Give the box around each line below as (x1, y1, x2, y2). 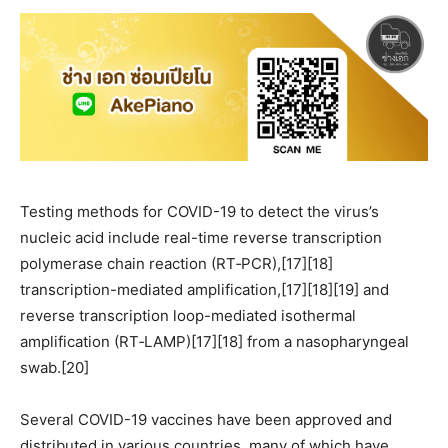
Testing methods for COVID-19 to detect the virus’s (20, 202, 379, 222)
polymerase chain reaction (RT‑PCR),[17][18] (20, 254, 333, 274)
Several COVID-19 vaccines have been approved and (20, 410, 392, 430)
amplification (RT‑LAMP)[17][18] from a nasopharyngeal (20, 332, 409, 352)
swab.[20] (20, 358, 89, 378)
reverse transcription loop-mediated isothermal (20, 306, 356, 326)
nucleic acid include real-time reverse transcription (20, 228, 382, 248)
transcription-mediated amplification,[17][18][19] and (20, 280, 389, 300)
